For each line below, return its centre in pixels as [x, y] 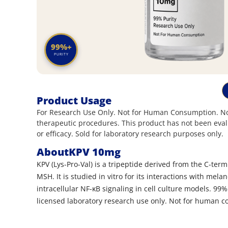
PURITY [61, 54]
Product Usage [74, 101]
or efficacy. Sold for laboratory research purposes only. [130, 134]
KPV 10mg [95, 152]
